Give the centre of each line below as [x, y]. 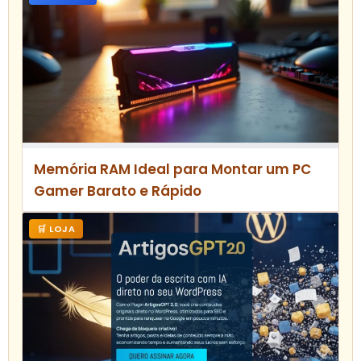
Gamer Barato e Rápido [118, 191]
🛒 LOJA [56, 229]
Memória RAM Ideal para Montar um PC [172, 170]
